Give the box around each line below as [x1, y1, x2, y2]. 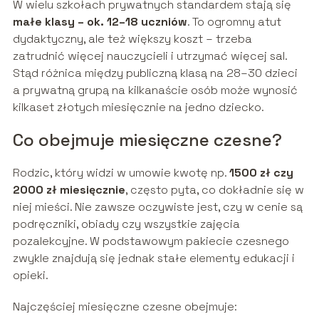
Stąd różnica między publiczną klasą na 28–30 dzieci [12, 66, 298, 81]
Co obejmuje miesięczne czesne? [12, 129, 282, 152]
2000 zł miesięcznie [12, 182, 125, 198]
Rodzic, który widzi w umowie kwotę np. [12, 165, 229, 181]
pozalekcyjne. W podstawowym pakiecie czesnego [12, 234, 289, 249]
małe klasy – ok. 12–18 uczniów [12, 14, 187, 30]
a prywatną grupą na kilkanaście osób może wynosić [12, 83, 298, 98]
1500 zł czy [229, 165, 293, 181]
